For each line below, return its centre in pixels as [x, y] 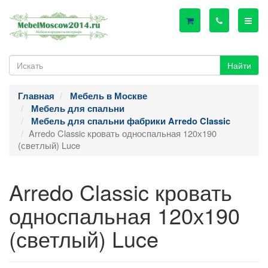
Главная [36, 96]
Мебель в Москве [109, 96]
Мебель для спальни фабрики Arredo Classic [131, 121]
